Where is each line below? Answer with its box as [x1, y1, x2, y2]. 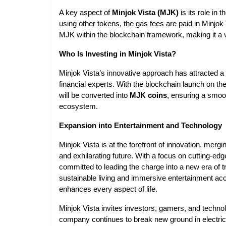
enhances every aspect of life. [59, 185, 157, 193]
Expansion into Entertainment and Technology [59, 122, 222, 130]
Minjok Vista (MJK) [112, 9, 179, 17]
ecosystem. [59, 102, 98, 110]
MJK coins [130, 91, 167, 99]
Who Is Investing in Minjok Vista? [59, 50, 176, 58]
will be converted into [59, 91, 130, 99]
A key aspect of [59, 9, 112, 17]
